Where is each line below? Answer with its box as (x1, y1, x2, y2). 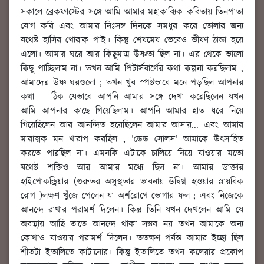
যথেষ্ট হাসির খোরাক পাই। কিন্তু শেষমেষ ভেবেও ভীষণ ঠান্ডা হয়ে (21, 34, 243, 48)
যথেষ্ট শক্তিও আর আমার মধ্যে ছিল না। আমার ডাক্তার (21, 161, 243, 175)
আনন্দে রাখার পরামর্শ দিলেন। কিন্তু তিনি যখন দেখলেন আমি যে (21, 203, 243, 217)
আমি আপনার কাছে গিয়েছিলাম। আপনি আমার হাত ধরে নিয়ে (21, 104, 243, 118)
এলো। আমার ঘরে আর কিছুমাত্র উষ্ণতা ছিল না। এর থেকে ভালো (21, 48, 243, 62)
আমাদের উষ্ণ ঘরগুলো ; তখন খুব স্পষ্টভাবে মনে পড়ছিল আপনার (21, 76, 243, 90)
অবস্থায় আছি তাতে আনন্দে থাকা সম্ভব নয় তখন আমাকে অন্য (21, 217, 243, 232)
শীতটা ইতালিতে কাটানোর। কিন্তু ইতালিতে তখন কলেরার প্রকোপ (21, 246, 243, 260)
